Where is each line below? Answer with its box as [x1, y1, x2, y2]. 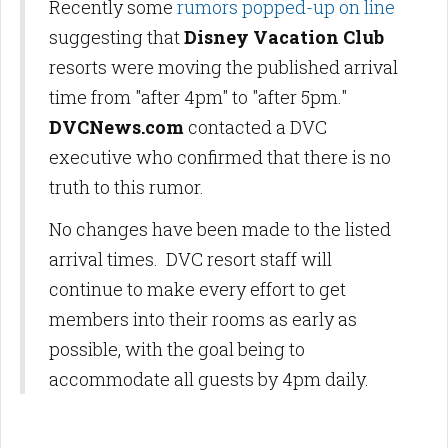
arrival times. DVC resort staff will [49, 247, 332, 272]
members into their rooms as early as [49, 307, 357, 332]
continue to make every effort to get [49, 277, 346, 302]
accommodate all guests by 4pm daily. [49, 367, 369, 392]
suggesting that [49, 25, 184, 50]
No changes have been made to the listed [49, 217, 391, 242]
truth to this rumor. [49, 175, 208, 200]
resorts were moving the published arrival [49, 55, 398, 80]
